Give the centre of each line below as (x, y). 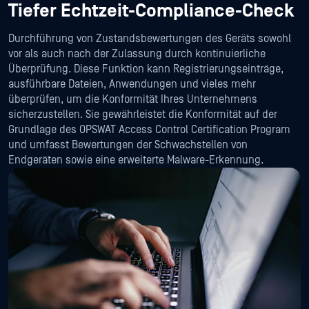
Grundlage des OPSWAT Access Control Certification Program (149, 130)
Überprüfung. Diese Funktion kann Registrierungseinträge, (146, 69)
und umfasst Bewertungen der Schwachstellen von (128, 145)
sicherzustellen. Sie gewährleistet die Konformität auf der (143, 115)
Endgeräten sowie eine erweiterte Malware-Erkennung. (136, 160)
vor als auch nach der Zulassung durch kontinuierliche (137, 54)
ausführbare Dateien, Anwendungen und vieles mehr (132, 84)
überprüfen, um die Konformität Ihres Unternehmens (133, 100)
